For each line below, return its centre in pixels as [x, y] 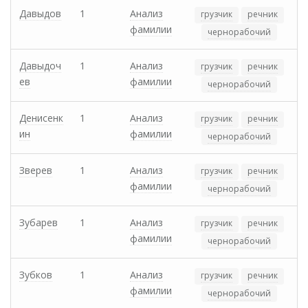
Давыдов [40, 14]
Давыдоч [40, 66]
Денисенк [41, 118]
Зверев [36, 170]
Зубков [36, 275]
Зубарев [38, 223]
